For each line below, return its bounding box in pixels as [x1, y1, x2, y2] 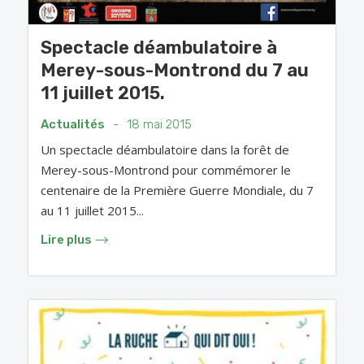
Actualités [41, 117, 105, 132]
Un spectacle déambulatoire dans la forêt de [41, 141, 289, 158]
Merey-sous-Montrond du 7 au [41, 59, 309, 82]
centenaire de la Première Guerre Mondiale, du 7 [41, 182, 314, 199]
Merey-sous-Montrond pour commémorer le [41, 162, 291, 179]
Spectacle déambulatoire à [41, 37, 277, 59]
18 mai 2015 [127, 117, 192, 132]
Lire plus [41, 232, 92, 248]
